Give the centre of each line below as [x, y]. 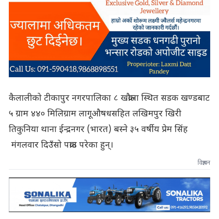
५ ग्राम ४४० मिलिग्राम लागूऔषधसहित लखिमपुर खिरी [95, 114]
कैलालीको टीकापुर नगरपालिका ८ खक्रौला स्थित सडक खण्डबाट [109, 98]
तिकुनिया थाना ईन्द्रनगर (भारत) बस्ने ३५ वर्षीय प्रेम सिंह [98, 130]
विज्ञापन [204, 163]
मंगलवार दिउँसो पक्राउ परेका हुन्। [61, 145]
